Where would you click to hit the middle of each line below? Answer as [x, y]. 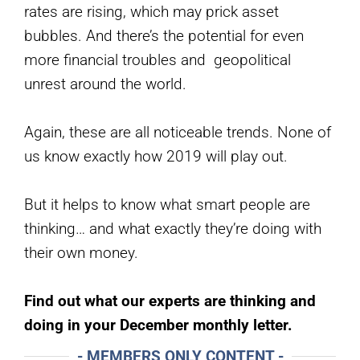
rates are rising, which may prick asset [151, 11]
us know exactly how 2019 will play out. [156, 156]
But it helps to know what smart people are [167, 204]
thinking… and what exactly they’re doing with [173, 228]
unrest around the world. [105, 84]
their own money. [81, 252]
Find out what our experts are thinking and [170, 301]
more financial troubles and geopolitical [157, 59]
